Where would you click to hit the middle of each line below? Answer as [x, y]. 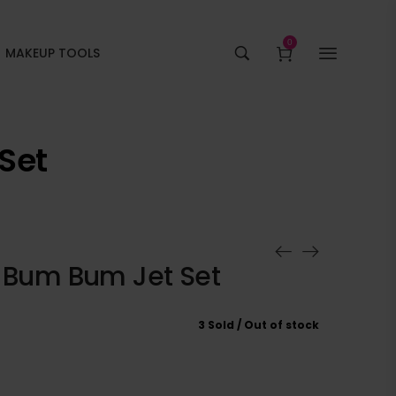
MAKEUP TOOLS [53, 53]
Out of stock [282, 324]
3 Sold [216, 324]
